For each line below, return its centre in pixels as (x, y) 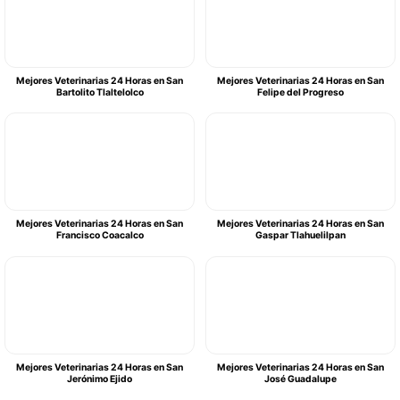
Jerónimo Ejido (100, 379)
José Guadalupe (300, 379)
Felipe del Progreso (300, 92)
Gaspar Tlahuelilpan (300, 236)
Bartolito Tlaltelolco (100, 92)
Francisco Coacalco (100, 236)
